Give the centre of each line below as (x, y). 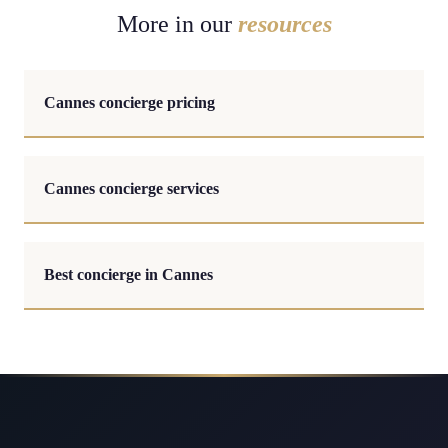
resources (284, 24)
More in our (177, 24)
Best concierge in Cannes (128, 274)
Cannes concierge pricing (129, 102)
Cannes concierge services (131, 188)
